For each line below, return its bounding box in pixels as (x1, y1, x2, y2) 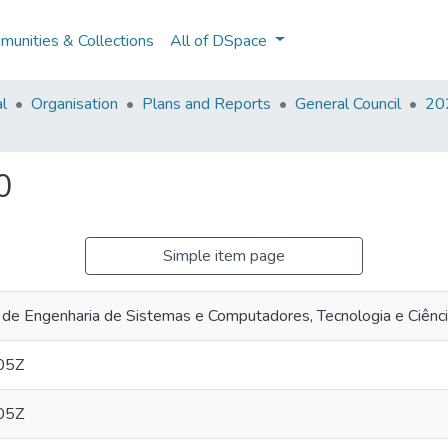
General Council (295, 93, 401, 115)
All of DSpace (170, 29, 268, 52)
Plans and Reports (142, 93, 271, 115)
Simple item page (163, 245, 285, 267)
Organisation (31, 93, 118, 115)
